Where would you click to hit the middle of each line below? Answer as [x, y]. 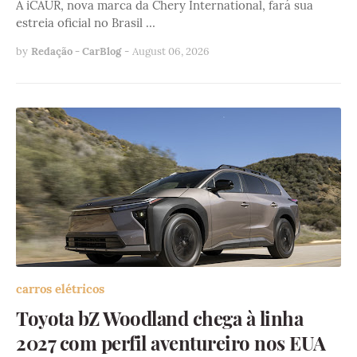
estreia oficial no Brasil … [86, 23]
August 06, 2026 [171, 52]
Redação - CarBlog [76, 52]
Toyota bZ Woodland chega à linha [159, 318]
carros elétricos [60, 289]
